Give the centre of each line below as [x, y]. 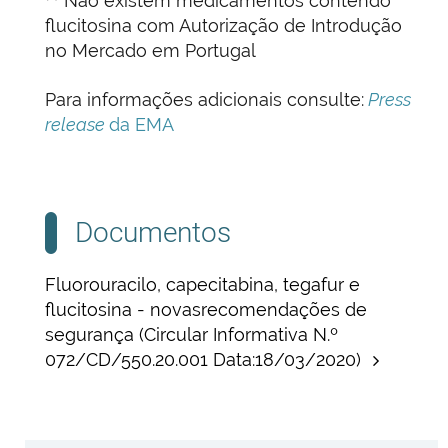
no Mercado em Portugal [150, 51]
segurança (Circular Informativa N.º [191, 335]
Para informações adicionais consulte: [204, 100]
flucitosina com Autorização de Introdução [223, 26]
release [77, 125]
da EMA [141, 125]
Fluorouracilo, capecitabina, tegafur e [202, 285]
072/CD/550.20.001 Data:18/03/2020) [205, 360]
